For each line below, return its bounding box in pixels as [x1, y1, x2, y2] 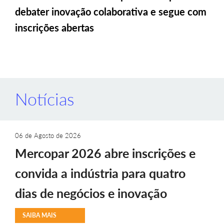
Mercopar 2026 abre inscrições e [15, 145, 195, 161]
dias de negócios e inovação [15, 185, 167, 201]
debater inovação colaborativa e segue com [15, 5, 206, 18]
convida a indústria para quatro [15, 165, 185, 181]
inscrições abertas [15, 21, 94, 34]
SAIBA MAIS [22, 211, 56, 219]
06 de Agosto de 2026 [15, 131, 81, 140]
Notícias [15, 88, 74, 109]
